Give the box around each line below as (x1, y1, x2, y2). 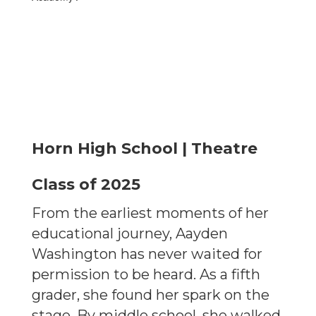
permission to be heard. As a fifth (32, 266, 260, 283)
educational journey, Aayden (32, 225, 228, 242)
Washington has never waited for (32, 245, 262, 262)
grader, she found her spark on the (32, 286, 269, 303)
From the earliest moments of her (32, 205, 269, 221)
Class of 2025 (32, 175, 140, 194)
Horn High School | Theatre (32, 139, 257, 158)
